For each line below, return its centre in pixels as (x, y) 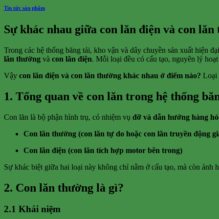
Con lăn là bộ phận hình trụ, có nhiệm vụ (68, 117)
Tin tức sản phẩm (24, 8)
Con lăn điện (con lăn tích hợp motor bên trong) (103, 150)
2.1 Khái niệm (32, 209)
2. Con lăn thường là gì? (64, 187)
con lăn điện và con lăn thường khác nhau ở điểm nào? (110, 75)
